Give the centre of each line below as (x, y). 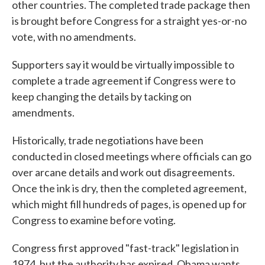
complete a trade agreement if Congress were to (124, 81)
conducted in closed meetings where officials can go (132, 156)
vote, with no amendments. (74, 37)
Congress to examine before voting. (94, 220)
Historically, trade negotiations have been (108, 140)
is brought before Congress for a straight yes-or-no (129, 21)
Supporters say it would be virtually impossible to (123, 65)
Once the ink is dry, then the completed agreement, (129, 188)
